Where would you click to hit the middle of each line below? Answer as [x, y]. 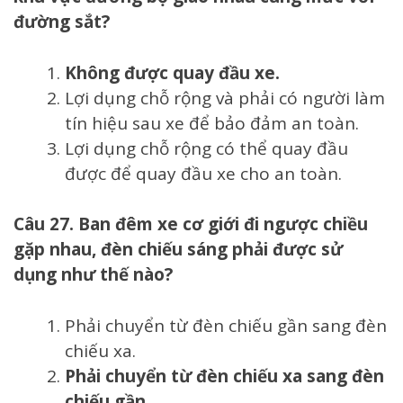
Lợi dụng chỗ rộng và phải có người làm [225, 98]
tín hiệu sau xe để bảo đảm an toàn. [214, 123]
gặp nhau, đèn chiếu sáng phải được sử [178, 250]
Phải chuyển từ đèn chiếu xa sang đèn [224, 376]
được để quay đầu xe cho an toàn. [203, 173]
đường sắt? [62, 22]
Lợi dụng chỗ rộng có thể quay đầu [206, 148]
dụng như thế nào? [93, 275]
